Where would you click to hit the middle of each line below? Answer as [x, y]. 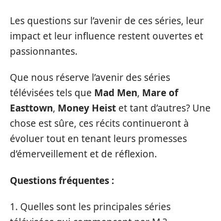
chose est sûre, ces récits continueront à [99, 123]
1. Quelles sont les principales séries [90, 207]
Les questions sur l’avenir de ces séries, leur [107, 20]
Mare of [160, 93]
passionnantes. [44, 51]
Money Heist [87, 108]
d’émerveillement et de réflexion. [83, 154]
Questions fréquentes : [62, 180]
